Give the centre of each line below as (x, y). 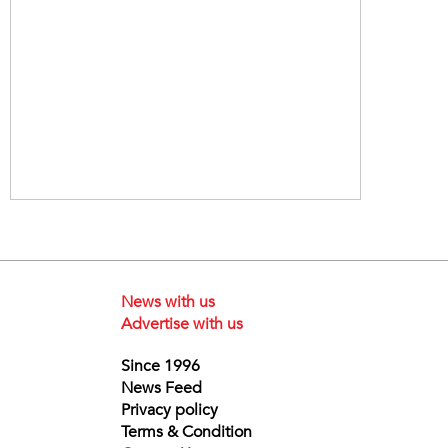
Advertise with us (181, 323)
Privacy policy (169, 409)
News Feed (161, 387)
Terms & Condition (186, 431)
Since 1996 (160, 365)
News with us (167, 301)
